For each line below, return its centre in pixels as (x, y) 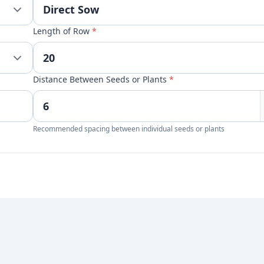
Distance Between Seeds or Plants (101, 79)
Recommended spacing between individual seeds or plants (129, 129)
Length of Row (62, 31)
